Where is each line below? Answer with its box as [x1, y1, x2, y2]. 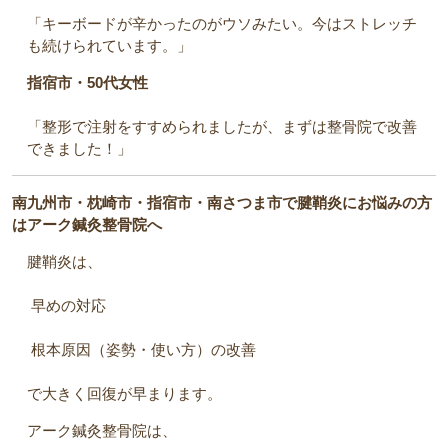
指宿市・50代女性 [27, 74, 148, 92]
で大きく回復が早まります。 [27, 385, 222, 403]
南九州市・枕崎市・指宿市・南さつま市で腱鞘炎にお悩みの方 [12, 194, 432, 212]
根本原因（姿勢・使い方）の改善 [27, 341, 256, 359]
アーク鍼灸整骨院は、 [27, 422, 177, 440]
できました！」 [27, 140, 132, 158]
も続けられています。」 [27, 37, 192, 55]
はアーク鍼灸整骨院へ [12, 216, 162, 234]
